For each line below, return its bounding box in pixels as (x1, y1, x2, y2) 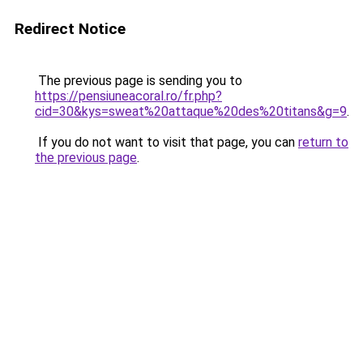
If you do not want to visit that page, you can (35, 135, 298, 150)
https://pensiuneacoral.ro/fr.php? (35, 88, 222, 104)
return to (298, 135, 348, 150)
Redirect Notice (15, 19, 126, 38)
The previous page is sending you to (35, 73, 242, 88)
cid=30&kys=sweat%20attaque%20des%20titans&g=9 (35, 104, 347, 119)
